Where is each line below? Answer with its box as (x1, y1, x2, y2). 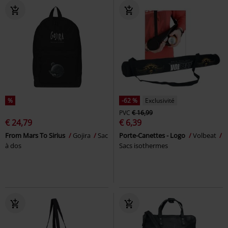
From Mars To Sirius (5, 130, 67, 140)
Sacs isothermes (119, 140, 168, 150)
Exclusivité (145, 96, 175, 105)
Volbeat (193, 130, 218, 140)
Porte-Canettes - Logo (119, 130, 187, 140)
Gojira (73, 130, 92, 140)
